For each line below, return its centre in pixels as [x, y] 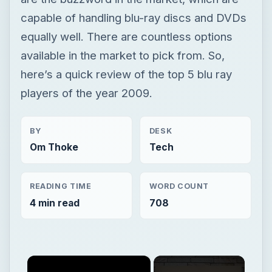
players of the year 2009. [86, 93]
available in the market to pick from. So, [122, 55]
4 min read [54, 203]
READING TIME [60, 186]
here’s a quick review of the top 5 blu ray [126, 74]
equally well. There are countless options [126, 36]
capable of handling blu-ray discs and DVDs [133, 17]
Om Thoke [54, 147]
